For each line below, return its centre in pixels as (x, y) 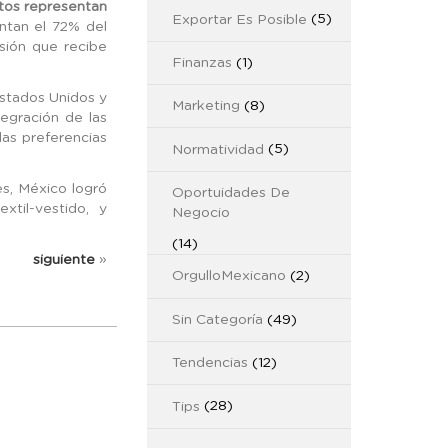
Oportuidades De (230, 193)
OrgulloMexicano (228, 276)
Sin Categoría (217, 319)
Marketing (205, 106)
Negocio (200, 213)
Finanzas (201, 62)
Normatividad (217, 149)
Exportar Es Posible (239, 19)
